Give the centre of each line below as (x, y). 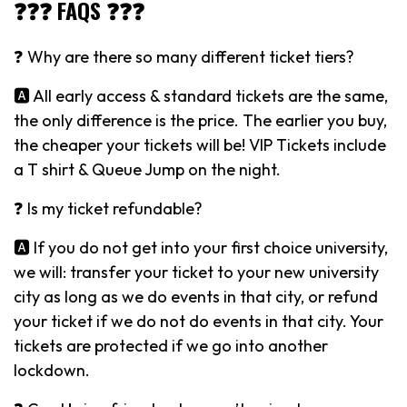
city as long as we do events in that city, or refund (196, 296)
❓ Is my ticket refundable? (108, 208)
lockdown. (52, 370)
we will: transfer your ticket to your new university (196, 272)
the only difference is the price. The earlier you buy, (200, 120)
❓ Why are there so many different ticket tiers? (184, 56)
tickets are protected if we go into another (171, 345)
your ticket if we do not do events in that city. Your (199, 321)
